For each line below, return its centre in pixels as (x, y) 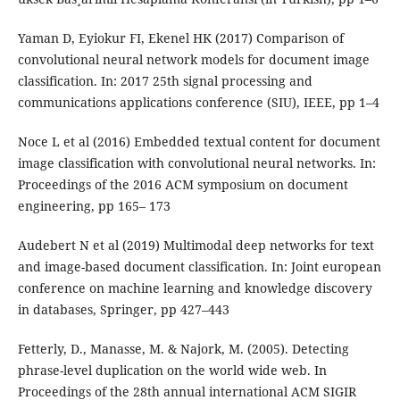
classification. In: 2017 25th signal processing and (165, 81)
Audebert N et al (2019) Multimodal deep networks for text (196, 246)
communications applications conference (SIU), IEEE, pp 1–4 (198, 103)
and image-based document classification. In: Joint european (199, 267)
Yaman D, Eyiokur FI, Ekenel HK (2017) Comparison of (180, 38)
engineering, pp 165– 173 (94, 206)
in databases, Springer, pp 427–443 (123, 310)
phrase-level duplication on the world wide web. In (172, 371)
